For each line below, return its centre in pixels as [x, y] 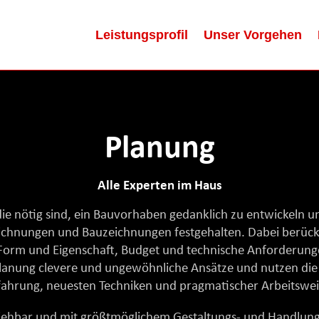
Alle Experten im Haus [159, 186]
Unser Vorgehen [253, 35]
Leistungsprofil [142, 35]
